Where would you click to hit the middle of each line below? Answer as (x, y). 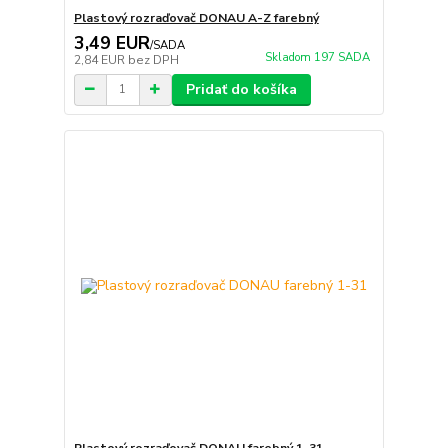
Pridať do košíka (241, 89)
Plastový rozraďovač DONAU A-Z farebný (196, 17)
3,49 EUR (111, 42)
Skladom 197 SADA (317, 57)
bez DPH (153, 59)
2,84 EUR (100, 59)
